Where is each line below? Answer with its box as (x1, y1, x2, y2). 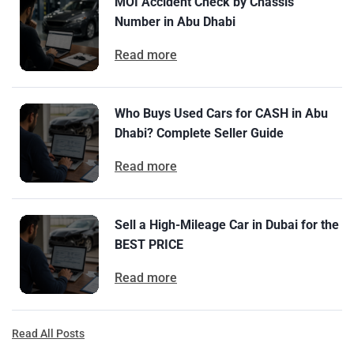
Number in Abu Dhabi (115, 13, 235, 29)
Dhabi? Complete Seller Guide (115, 125, 284, 141)
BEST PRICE (115, 236, 183, 252)
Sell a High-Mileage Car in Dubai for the (115, 217, 339, 232)
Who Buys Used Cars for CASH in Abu (115, 105, 328, 121)
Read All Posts (12, 326, 85, 340)
